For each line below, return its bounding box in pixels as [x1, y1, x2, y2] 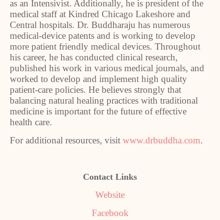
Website [95, 189, 125, 200]
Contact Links [83, 171, 137, 182]
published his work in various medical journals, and [10, 62, 204, 73]
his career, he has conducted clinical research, [10, 52, 178, 62]
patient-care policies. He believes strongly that [10, 84, 181, 95]
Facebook [91, 207, 129, 218]
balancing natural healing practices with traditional [10, 95, 198, 106]
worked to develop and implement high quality [10, 73, 187, 84]
